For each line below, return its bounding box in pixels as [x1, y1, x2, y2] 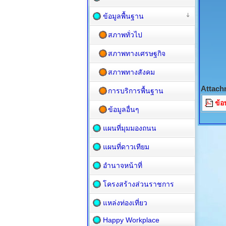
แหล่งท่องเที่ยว [103, 199, 147, 207]
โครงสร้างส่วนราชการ [103, 180, 174, 188]
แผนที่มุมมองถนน [103, 124, 156, 132]
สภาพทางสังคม [108, 68, 155, 76]
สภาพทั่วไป [108, 31, 142, 39]
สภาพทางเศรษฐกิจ [108, 49, 165, 58]
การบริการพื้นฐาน [108, 87, 163, 95]
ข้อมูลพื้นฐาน [103, 12, 144, 20]
